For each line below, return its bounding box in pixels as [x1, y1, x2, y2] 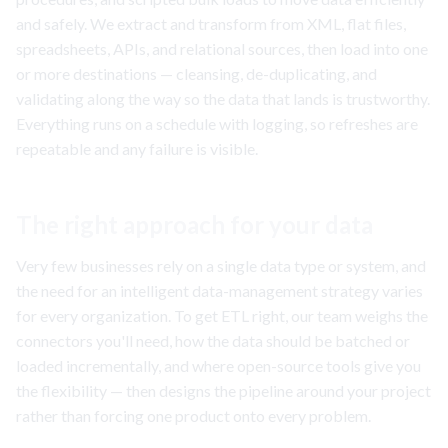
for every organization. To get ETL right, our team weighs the [16, 306, 428, 326]
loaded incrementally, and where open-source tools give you [16, 356, 421, 376]
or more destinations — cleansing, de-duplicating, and [16, 64, 377, 84]
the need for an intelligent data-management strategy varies [16, 281, 423, 301]
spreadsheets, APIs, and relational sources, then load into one [16, 39, 428, 59]
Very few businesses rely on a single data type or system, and [16, 256, 426, 276]
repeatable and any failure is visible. [16, 139, 258, 159]
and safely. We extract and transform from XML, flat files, [16, 14, 406, 34]
